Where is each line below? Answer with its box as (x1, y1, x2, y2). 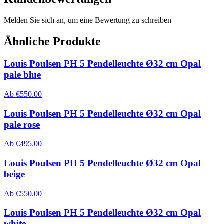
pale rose (4, 119, 40, 130)
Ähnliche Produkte (4, 35, 101, 48)
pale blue (4, 69, 41, 80)
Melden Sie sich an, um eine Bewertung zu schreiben (4, 16, 171, 25)
